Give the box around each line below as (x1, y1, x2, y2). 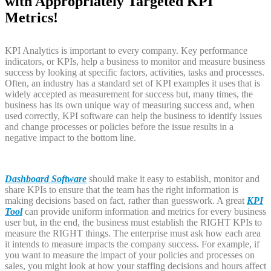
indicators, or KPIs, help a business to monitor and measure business (5, 56, 265, 67)
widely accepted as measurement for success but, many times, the (5, 88, 253, 99)
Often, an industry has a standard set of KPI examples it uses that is (5, 77, 260, 88)
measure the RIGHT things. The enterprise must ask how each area (5, 227, 261, 238)
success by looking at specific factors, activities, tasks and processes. (5, 67, 264, 77)
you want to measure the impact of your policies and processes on (5, 249, 255, 260)
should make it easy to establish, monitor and (87, 173, 260, 184)
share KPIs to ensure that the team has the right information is (5, 184, 238, 195)
